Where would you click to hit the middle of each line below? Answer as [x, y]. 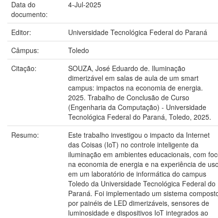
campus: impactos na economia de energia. [136, 88]
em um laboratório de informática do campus [137, 174]
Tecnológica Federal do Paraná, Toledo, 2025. [140, 117]
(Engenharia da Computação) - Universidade [137, 107]
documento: [30, 14]
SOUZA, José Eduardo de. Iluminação [127, 68]
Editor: [22, 32]
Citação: [25, 68]
